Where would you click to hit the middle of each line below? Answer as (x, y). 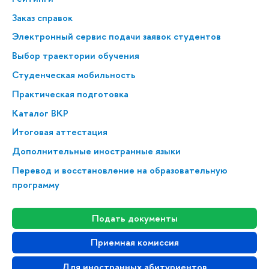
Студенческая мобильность (74, 74)
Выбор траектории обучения (76, 56)
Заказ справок (42, 17)
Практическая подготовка (70, 94)
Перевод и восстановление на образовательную (120, 170)
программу (36, 184)
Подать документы (134, 218)
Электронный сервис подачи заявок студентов (116, 37)
